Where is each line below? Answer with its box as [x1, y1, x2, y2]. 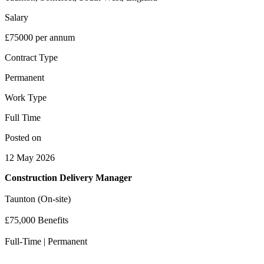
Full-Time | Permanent [5, 236, 87, 246]
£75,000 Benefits [5, 214, 68, 225]
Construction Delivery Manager [5, 172, 132, 183]
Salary [5, 12, 28, 22]
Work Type [5, 92, 47, 103]
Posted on [5, 132, 41, 143]
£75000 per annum [5, 32, 75, 42]
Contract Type [5, 52, 58, 62]
